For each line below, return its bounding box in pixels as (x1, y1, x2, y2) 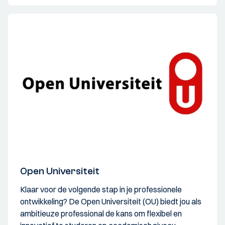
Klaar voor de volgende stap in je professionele (20, 184, 182, 194)
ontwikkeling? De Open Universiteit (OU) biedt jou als (20, 196, 201, 206)
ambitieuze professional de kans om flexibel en (20, 208, 182, 218)
